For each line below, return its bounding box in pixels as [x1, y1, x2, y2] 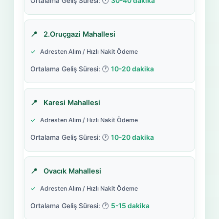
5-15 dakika [110, 201, 150, 210]
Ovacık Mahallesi [43, 166, 101, 175]
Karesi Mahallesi [43, 98, 100, 107]
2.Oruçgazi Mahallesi [43, 29, 115, 39]
